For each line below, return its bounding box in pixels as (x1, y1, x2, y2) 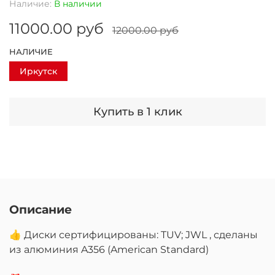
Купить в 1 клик (93, 105, 182, 119)
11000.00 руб (9, 19, 104, 37)
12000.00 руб (112, 24, 179, 36)
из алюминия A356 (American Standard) (9, 244, 209, 255)
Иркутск (20, 65, 57, 77)
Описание (9, 202, 72, 217)
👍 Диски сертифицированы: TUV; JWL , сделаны (9, 229, 258, 241)
